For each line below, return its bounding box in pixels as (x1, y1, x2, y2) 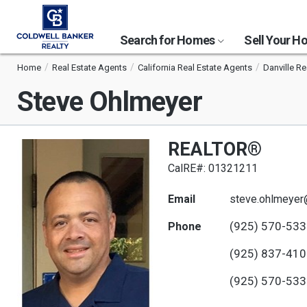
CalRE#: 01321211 (168, 162, 258, 175)
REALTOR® (168, 138, 262, 160)
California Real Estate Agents (138, 62, 252, 73)
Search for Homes (120, 33, 217, 47)
